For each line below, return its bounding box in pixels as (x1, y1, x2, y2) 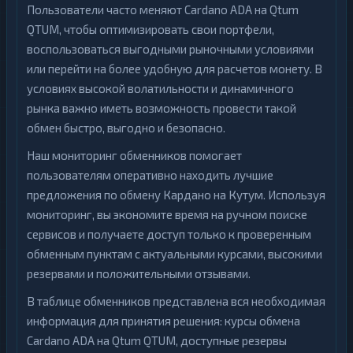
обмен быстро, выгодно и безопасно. (27, 121, 225, 135)
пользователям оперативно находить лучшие (27, 168, 273, 182)
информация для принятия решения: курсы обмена (27, 314, 300, 328)
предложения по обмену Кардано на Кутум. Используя (27, 188, 325, 202)
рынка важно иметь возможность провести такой (27, 101, 296, 115)
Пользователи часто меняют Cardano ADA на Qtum (27, 2, 299, 17)
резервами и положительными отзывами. (27, 266, 251, 281)
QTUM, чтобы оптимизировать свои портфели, (27, 22, 274, 36)
